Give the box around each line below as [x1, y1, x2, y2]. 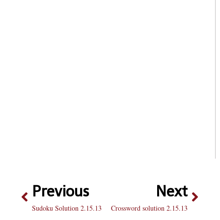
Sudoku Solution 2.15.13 [32, 203, 102, 213]
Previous [32, 182, 89, 200]
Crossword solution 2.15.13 [111, 203, 188, 213]
